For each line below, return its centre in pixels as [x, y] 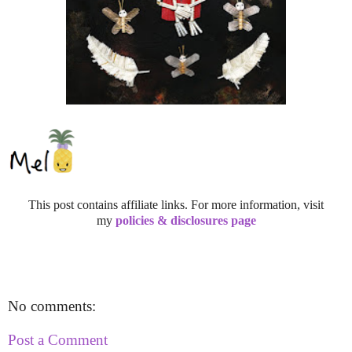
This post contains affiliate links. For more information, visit [176, 204]
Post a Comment [58, 340]
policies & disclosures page [185, 220]
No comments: [52, 306]
